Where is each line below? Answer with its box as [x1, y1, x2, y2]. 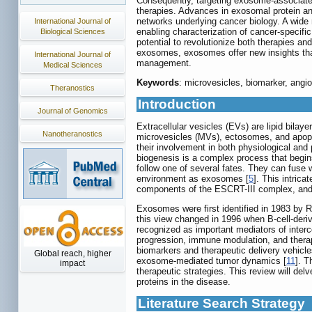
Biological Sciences [40, 27, 105, 36]
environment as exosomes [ [136, 173, 249, 185]
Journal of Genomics [37, 107, 108, 115]
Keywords [136, 77, 179, 88]
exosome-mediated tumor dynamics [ [136, 256, 286, 267]
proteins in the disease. [136, 276, 231, 288]
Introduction [138, 97, 216, 112]
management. [136, 58, 192, 69]
